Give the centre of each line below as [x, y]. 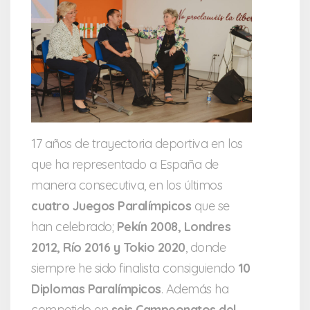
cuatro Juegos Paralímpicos [111, 206]
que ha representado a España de [125, 165]
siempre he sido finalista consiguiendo [135, 268]
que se [210, 206]
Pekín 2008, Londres [173, 227]
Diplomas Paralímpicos [96, 289]
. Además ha [194, 289]
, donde [205, 248]
